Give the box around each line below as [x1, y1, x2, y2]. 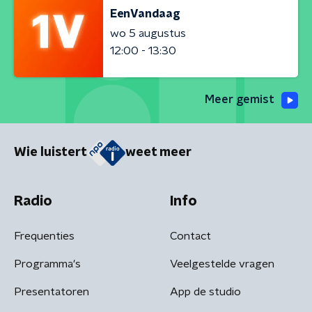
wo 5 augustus [110, 27, 186, 39]
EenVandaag [110, 8, 180, 19]
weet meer [125, 146, 192, 159]
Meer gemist [205, 94, 274, 105]
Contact [170, 230, 211, 242]
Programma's [14, 258, 81, 270]
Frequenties [14, 230, 75, 242]
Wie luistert [14, 146, 87, 159]
